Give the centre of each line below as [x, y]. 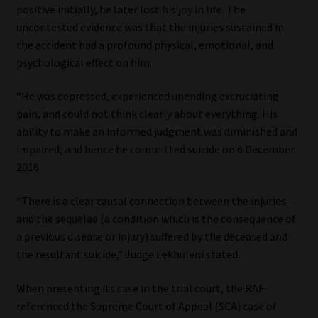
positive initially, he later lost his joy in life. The [131, 9]
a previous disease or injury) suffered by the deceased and [152, 236]
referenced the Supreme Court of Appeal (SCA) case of [146, 306]
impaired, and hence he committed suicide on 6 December [155, 149]
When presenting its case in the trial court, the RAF [140, 288]
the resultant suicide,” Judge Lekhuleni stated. [128, 254]
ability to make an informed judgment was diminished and [157, 132]
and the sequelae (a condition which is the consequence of [156, 218]
